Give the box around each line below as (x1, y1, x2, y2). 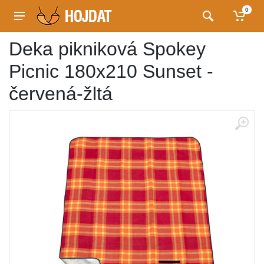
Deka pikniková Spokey (9, 38, 206, 60)
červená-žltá (9, 83, 113, 104)
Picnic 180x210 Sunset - (9, 61, 213, 82)
